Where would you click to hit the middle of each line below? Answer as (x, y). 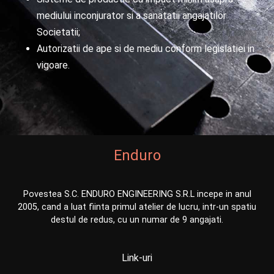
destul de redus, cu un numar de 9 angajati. (137, 220)
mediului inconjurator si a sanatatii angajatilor (131, 16)
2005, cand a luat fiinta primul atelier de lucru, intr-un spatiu (137, 207)
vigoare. (53, 65)
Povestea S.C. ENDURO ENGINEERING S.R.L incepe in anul (137, 194)
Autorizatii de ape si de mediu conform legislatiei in (146, 49)
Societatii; (58, 32)
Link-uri (137, 258)
